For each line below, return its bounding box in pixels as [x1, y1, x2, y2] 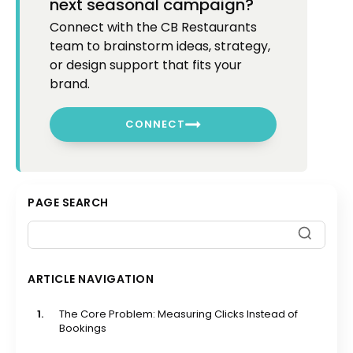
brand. [50, 74, 91, 93]
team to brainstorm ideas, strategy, [50, 36, 271, 55]
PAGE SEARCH [28, 195, 109, 211]
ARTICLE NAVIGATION [28, 271, 154, 288]
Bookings [59, 321, 106, 336]
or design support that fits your [50, 55, 243, 74]
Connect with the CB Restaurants [50, 17, 258, 36]
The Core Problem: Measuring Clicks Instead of [59, 307, 298, 322]
